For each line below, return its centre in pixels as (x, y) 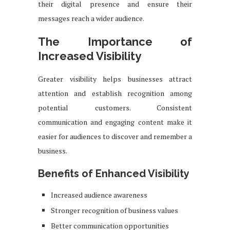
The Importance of (115, 41)
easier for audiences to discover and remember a (115, 136)
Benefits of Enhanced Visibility (114, 173)
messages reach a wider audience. (91, 18)
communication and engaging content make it (115, 122)
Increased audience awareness (99, 195)
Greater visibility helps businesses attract (115, 79)
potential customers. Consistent (115, 107)
